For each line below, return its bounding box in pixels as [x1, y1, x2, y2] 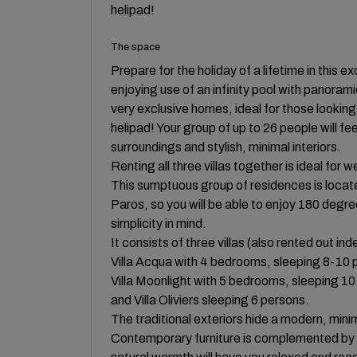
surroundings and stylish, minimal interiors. [111, 139, 341, 154]
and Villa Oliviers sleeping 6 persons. [111, 292, 309, 307]
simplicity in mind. [111, 216, 206, 230]
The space [111, 41, 160, 53]
